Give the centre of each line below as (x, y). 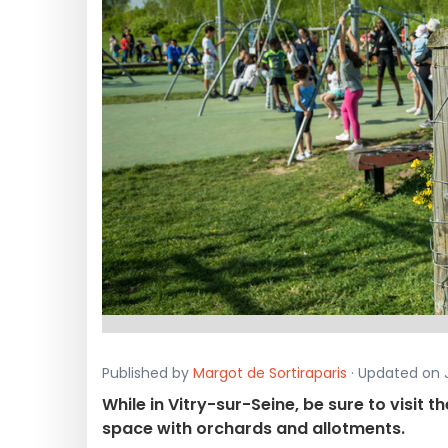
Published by (147, 373)
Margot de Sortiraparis (270, 373)
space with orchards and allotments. (253, 428)
